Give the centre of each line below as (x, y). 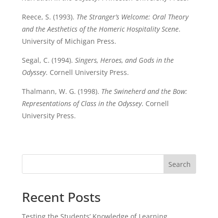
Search (180, 164)
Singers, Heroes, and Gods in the (124, 60)
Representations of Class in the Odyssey (82, 103)
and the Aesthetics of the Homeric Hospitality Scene (100, 29)
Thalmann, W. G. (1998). (61, 91)
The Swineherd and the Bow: (144, 91)
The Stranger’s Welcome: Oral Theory (132, 17)
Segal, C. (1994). (48, 60)
